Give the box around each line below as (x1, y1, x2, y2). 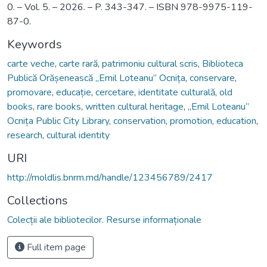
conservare (190, 71, 235, 85)
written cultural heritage (85, 100, 184, 113)
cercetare (95, 85, 134, 99)
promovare (7, 85, 52, 99)
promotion (170, 114, 212, 128)
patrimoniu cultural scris (102, 57, 198, 70)
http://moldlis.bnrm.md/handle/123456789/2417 (7, 170, 213, 184)
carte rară (59, 57, 98, 70)
